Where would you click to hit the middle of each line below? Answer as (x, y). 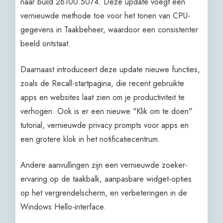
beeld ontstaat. (46, 44)
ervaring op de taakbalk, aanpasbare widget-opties (106, 179)
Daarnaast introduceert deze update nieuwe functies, (111, 70)
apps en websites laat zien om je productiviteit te (103, 98)
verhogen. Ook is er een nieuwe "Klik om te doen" (107, 111)
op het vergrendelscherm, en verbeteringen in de (104, 193)
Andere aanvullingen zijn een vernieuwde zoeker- (104, 165)
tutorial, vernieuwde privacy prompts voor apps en (105, 125)
